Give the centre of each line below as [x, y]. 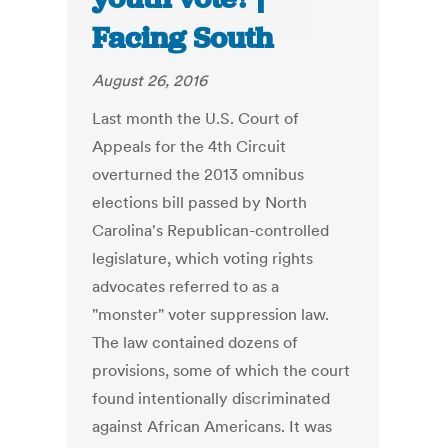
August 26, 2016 [150, 80]
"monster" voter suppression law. [211, 314]
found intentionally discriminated [211, 398]
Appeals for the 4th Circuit [189, 146]
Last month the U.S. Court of [196, 118]
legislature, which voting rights [203, 258]
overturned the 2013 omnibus [198, 174]
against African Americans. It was [212, 426]
